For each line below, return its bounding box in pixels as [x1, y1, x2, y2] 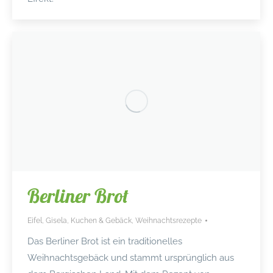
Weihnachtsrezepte [135, 216, 202, 225]
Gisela [46, 216, 67, 225]
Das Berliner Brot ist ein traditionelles [27, 236, 182, 247]
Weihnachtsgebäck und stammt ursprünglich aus [27, 252, 234, 264]
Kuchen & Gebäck [71, 216, 132, 225]
